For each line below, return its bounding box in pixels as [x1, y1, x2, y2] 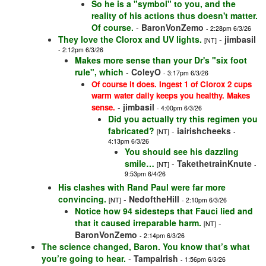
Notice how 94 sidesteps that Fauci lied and [75, 205, 253, 217]
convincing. [58, 193, 106, 205]
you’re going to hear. [42, 252, 126, 265]
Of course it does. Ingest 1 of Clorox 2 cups [91, 78, 252, 90]
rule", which [75, 66, 123, 78]
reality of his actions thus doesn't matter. [91, 9, 258, 22]
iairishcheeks [177, 125, 231, 137]
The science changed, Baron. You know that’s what [42, 240, 250, 253]
